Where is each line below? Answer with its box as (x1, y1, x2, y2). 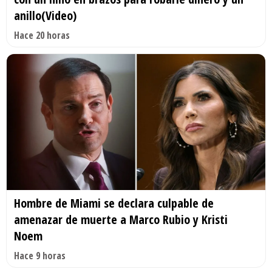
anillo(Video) (14, 7, 76, 24)
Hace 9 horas (14, 249, 66, 263)
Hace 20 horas (14, 29, 70, 42)
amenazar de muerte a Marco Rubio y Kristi (14, 211, 228, 228)
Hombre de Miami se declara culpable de (14, 195, 214, 212)
